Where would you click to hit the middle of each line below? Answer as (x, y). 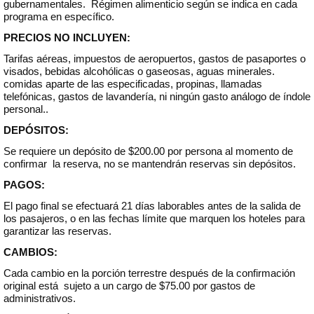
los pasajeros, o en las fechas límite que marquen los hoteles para (154, 218)
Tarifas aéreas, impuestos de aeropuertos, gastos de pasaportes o (154, 59)
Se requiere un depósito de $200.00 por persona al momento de (148, 151)
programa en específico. (61, 16)
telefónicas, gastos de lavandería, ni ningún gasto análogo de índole (157, 96)
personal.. (26, 109)
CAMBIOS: (32, 252)
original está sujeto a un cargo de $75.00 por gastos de (129, 286)
